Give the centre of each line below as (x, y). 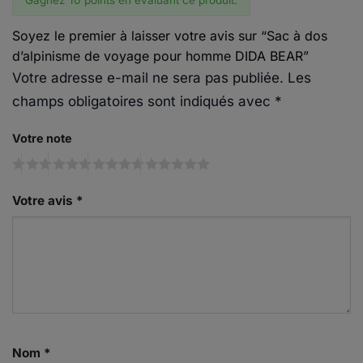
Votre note (42, 139)
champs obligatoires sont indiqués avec (143, 101)
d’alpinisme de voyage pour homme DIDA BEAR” (162, 56)
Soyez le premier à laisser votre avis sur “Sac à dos (170, 35)
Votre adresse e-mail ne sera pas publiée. (148, 77)
